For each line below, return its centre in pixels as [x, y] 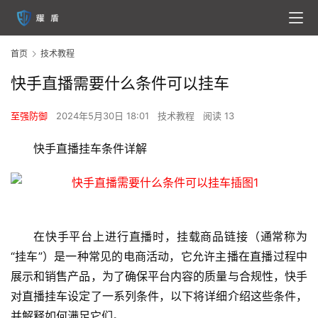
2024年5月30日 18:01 [104, 116]
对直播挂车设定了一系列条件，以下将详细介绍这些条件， [159, 296]
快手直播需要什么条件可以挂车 [120, 83]
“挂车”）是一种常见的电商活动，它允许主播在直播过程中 [159, 257]
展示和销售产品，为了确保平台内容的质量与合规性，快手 [159, 276]
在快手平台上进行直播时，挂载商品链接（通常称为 [170, 237]
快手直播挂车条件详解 [90, 149]
